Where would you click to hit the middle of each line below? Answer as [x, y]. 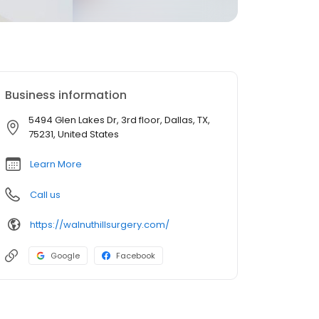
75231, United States [74, 134]
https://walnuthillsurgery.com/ [100, 224]
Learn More [56, 164]
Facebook [136, 256]
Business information [66, 95]
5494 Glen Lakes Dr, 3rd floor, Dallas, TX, [119, 120]
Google [65, 256]
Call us [45, 195]
